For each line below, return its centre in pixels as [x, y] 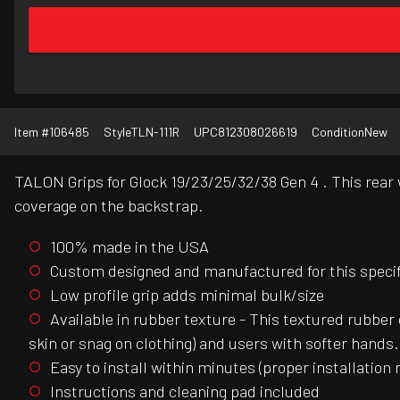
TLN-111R [155, 132]
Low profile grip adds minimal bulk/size [187, 294]
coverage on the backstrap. [109, 206]
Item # [32, 132]
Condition [338, 132]
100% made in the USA [129, 246]
